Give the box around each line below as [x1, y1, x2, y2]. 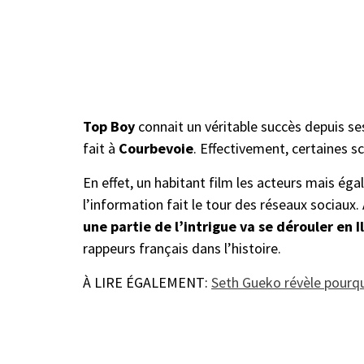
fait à [83, 139, 115, 158]
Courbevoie [115, 139, 193, 158]
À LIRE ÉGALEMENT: [83, 273, 211, 292]
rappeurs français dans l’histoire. [83, 239, 284, 258]
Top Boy [83, 117, 138, 136]
